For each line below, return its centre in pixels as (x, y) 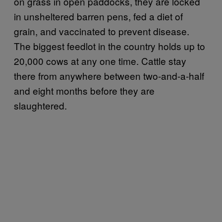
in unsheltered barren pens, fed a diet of (98, 16)
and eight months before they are (84, 90)
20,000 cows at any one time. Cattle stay (100, 60)
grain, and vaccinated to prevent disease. (102, 31)
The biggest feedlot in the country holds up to (110, 46)
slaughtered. (40, 105)
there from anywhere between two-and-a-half (109, 75)
